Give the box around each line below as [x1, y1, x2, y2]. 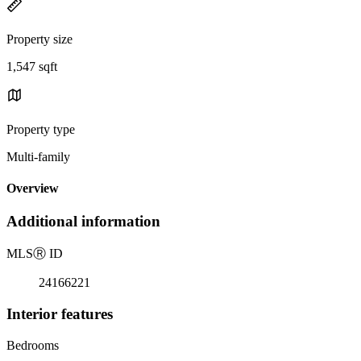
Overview [6, 181, 59, 196]
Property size [6, 31, 73, 46]
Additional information [6, 213, 160, 230]
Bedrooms [6, 338, 59, 352]
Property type [6, 122, 75, 136]
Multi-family [6, 149, 70, 164]
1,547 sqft [6, 59, 57, 73]
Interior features [6, 305, 113, 322]
